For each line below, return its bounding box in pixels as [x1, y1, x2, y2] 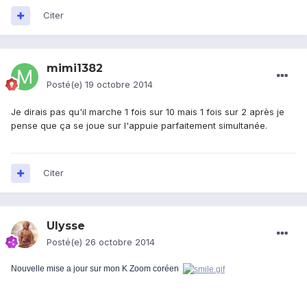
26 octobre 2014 [85, 236, 155, 248]
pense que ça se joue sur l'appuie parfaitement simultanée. [11, 120, 267, 132]
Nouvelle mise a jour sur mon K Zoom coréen [11, 264, 183, 274]
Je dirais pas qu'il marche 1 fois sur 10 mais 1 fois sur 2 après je [11, 106, 284, 118]
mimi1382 [47, 62, 103, 75]
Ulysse [47, 219, 85, 233]
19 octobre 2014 [85, 79, 153, 90]
